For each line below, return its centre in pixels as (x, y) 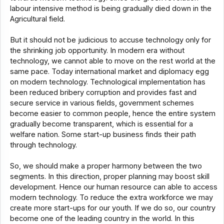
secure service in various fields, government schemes (102, 103)
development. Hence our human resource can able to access (113, 187)
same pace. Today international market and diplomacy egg (109, 72)
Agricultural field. (37, 19)
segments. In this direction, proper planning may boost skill (109, 177)
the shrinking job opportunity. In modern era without (97, 51)
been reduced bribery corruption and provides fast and (103, 93)
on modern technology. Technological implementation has (107, 82)
